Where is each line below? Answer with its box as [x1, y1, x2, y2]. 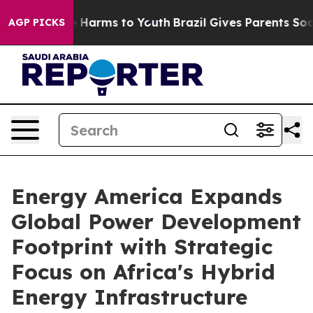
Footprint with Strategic [11, 233, 272, 260]
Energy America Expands [11, 183, 282, 210]
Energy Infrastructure [11, 284, 247, 310]
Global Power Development [11, 208, 301, 235]
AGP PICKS [8, 16, 65, 29]
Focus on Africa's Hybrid [11, 259, 275, 285]
